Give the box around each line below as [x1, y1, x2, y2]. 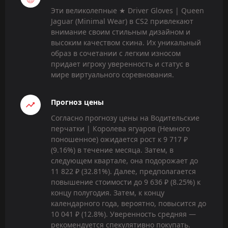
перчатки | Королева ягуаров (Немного [51, 124, 190, 134]
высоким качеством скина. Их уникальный [51, 38, 201, 48]
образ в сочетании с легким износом [51, 48, 181, 59]
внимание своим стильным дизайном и [51, 27, 190, 37]
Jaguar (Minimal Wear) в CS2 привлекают [51, 16, 193, 26]
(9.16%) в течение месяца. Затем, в [51, 145, 174, 155]
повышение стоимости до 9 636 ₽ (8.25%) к [51, 177, 201, 187]
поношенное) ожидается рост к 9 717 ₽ [51, 134, 188, 145]
